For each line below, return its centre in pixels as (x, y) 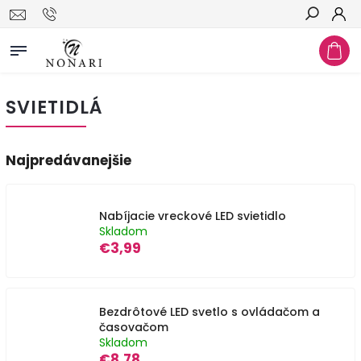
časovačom (134, 327)
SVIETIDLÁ (54, 107)
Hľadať (324, 43)
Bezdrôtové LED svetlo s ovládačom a (210, 312)
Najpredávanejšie (68, 160)
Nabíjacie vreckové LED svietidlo (193, 216)
